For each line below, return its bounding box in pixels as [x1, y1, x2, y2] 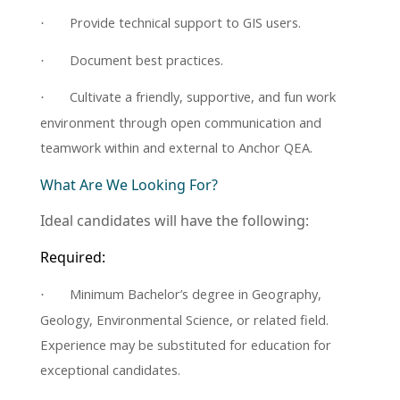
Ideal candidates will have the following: [40, 211, 309, 231]
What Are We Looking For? [40, 175, 218, 196]
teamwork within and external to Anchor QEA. [40, 138, 312, 157]
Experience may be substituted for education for [40, 335, 331, 354]
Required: [40, 247, 105, 268]
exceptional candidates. [40, 360, 184, 379]
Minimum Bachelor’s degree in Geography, [70, 284, 321, 303]
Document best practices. [70, 50, 223, 69]
